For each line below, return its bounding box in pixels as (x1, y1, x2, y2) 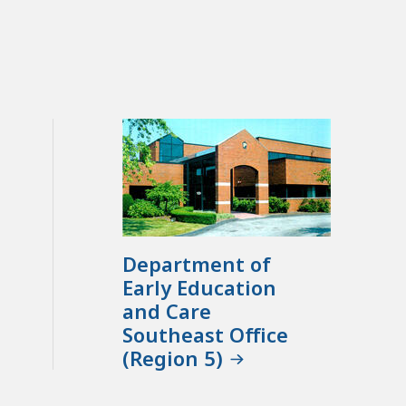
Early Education (122, 274, 277, 302)
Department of (122, 250, 272, 278)
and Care (122, 297, 212, 325)
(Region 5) (122, 344, 224, 372)
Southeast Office (122, 321, 289, 349)
